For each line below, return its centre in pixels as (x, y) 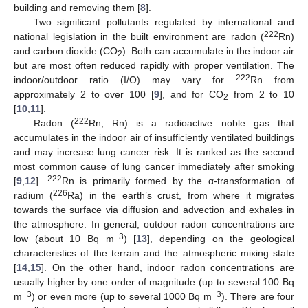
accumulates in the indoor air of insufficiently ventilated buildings (154, 137)
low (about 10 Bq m (64, 238)
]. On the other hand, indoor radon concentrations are (168, 267)
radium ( (34, 195)
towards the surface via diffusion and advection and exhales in (154, 209)
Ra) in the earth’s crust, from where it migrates (181, 195)
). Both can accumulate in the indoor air (209, 51)
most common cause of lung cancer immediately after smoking (154, 166)
